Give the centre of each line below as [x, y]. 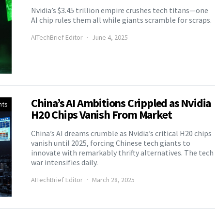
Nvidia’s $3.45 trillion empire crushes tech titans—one [120, 10]
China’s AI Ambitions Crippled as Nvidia [121, 103]
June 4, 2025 [110, 37]
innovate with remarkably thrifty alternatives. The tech [122, 152]
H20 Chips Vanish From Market [101, 114]
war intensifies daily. [64, 162]
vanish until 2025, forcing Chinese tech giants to [111, 143]
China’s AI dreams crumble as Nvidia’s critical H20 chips [121, 133]
